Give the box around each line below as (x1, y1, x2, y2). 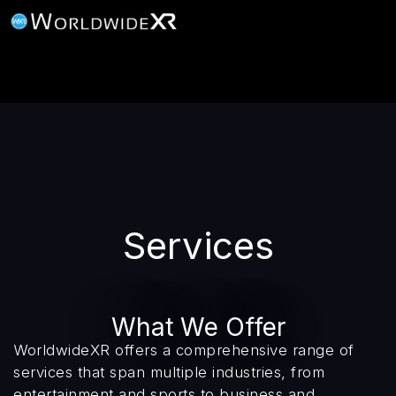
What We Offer (110, 312, 286, 342)
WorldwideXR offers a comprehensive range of (13, 341, 354, 359)
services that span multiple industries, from (13, 363, 324, 381)
